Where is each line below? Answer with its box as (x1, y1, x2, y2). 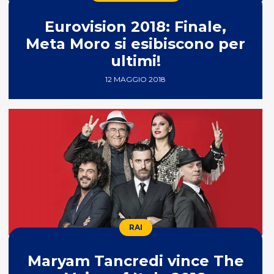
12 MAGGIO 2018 (105, 74, 166, 84)
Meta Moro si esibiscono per (26, 34, 246, 53)
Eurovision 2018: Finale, (45, 17, 227, 35)
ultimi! (110, 51, 161, 70)
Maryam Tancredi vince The (27, 252, 244, 270)
